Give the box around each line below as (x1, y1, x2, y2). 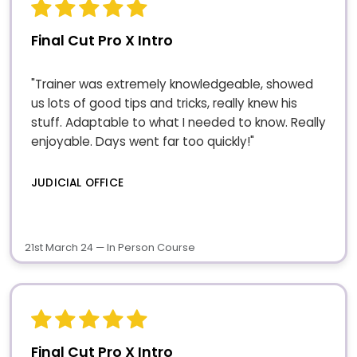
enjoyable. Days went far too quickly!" (31, 132, 254, 150)
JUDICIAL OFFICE (31, 175, 124, 190)
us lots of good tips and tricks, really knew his (31, 94, 297, 112)
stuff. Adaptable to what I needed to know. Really (31, 113, 326, 131)
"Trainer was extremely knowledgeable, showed (31, 75, 313, 92)
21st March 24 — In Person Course (25, 240, 195, 254)
